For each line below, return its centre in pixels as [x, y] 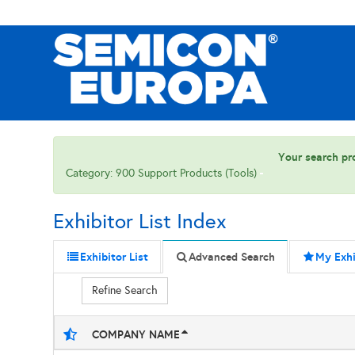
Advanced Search [232, 257]
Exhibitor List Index [140, 221]
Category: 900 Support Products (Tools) [163, 173]
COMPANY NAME [136, 334]
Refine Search [125, 290]
